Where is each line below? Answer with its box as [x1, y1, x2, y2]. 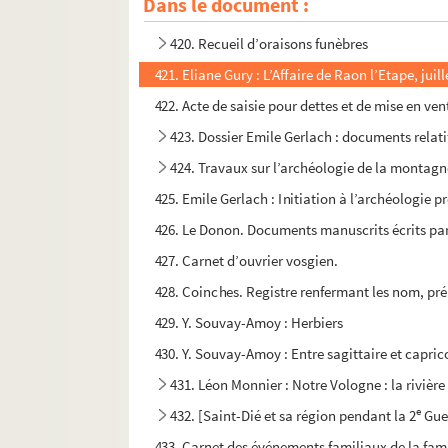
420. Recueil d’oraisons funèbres [170, 34, 369, 54]
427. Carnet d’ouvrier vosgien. [154, 251, 339, 271]
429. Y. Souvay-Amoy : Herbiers [154, 313, 344, 333]
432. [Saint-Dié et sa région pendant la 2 [170, 406, 417, 426]
